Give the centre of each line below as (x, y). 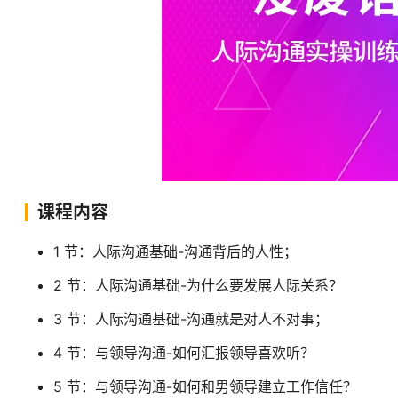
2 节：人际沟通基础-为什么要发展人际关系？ (198, 285)
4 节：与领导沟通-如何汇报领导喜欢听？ (184, 353)
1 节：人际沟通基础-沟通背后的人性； (175, 251)
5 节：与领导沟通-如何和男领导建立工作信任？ (205, 386)
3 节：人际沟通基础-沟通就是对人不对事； (191, 319)
